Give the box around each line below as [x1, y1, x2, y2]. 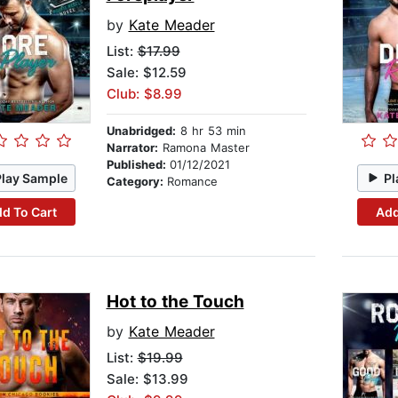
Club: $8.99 [106, 85, 182, 103]
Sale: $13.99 [106, 370, 188, 388]
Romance [166, 174, 218, 189]
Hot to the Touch [106, 291, 244, 313]
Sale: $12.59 [106, 64, 187, 82]
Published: [106, 157, 170, 172]
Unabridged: [106, 123, 176, 139]
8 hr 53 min [175, 123, 246, 139]
